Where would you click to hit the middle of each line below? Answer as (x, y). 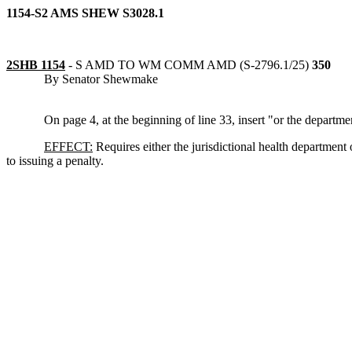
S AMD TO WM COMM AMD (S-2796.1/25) (192, 65)
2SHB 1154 (36, 65)
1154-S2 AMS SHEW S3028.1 (85, 13)
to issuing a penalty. (55, 161)
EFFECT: (68, 147)
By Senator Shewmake (101, 79)
